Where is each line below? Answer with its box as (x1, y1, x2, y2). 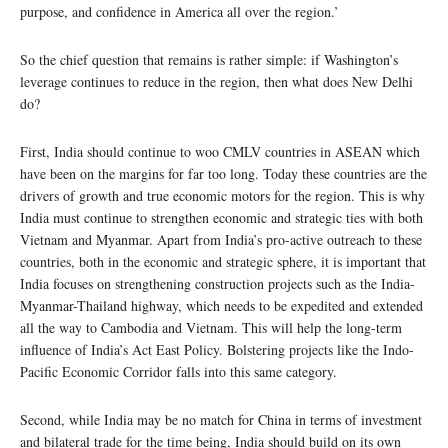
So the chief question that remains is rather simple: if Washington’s (20, 50, 398, 70)
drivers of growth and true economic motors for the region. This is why (20, 186, 425, 206)
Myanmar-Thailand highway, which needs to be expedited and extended (20, 296, 423, 316)
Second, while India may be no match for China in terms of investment (20, 410, 422, 430)
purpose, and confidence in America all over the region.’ (20, 2, 339, 22)
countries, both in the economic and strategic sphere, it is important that (20, 252, 426, 272)
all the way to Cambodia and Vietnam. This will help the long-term (20, 318, 402, 338)
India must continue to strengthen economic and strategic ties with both (20, 208, 423, 228)
